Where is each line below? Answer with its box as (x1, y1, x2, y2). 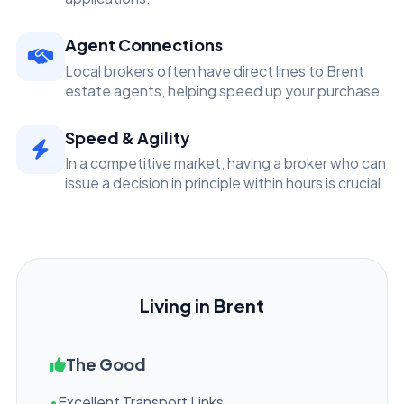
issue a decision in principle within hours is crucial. (65, 174, 385, 191)
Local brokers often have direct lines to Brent (65, 61, 364, 79)
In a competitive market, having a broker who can (65, 154, 386, 171)
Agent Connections (65, 34, 223, 55)
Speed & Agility (65, 126, 190, 148)
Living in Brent (140, 294, 264, 317)
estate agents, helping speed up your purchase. (65, 81, 384, 99)
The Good (66, 353, 146, 374)
